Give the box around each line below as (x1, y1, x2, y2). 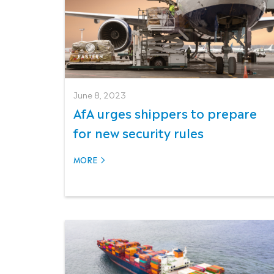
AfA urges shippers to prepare (73, 103, 257, 122)
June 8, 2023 (73, 88, 126, 100)
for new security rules (73, 122, 204, 141)
